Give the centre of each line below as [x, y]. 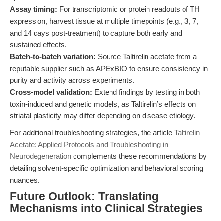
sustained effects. [38, 45]
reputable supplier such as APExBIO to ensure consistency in [109, 68]
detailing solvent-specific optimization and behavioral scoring [107, 168]
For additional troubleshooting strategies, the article [92, 132]
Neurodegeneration [40, 156]
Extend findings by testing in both [146, 92]
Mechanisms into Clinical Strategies [106, 208]
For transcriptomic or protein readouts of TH [129, 9]
